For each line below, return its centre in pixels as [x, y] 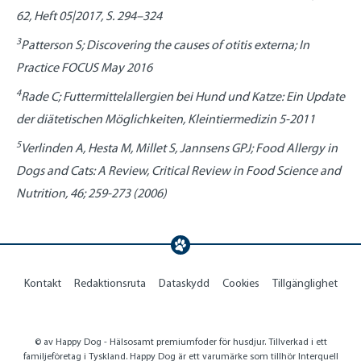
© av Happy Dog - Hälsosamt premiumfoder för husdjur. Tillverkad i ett [180, 341]
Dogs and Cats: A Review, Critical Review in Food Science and [178, 170]
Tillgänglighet [305, 283]
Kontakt [42, 283]
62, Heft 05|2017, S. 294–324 [89, 15]
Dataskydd [184, 283]
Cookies [241, 283]
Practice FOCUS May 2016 [84, 67]
